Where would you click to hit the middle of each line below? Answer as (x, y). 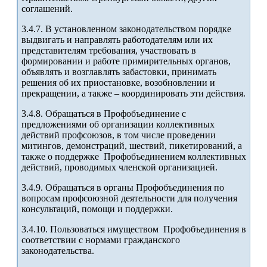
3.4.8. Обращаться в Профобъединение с (104, 114)
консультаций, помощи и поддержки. (97, 209)
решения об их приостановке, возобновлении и (118, 83)
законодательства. (58, 251)
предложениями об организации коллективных (118, 125)
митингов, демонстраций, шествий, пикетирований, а (132, 146)
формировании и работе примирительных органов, (126, 61)
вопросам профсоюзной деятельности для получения (129, 198)
